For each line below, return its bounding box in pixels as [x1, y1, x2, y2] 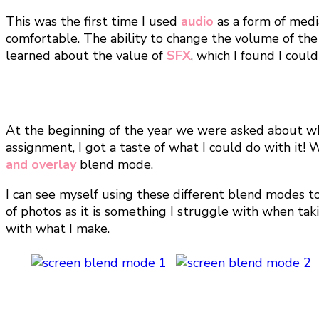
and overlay [6, 155, 76, 173]
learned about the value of [6, 46, 167, 64]
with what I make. [6, 219, 110, 237]
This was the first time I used [6, 12, 181, 30]
